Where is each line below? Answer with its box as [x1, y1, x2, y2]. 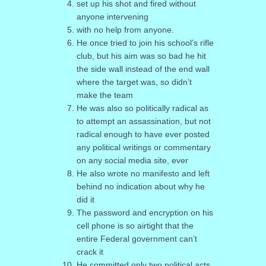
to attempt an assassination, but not [76, 116, 211, 126]
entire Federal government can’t [76, 233, 197, 243]
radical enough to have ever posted [76, 129, 210, 139]
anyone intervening [76, 11, 148, 21]
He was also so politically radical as [76, 103, 208, 113]
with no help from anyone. [76, 24, 174, 34]
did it [76, 194, 94, 204]
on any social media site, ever [76, 155, 188, 165]
